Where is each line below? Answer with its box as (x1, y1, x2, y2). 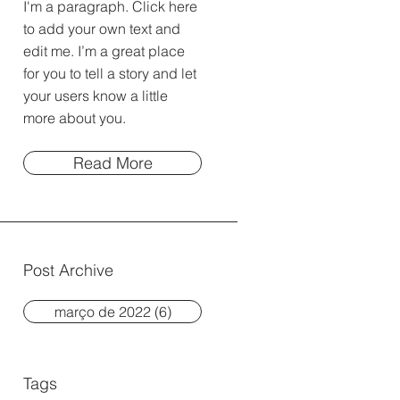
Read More (72, 153, 153, 173)
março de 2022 (54, 303, 151, 321)
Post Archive (23, 260, 118, 280)
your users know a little (23, 87, 168, 104)
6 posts (171, 303, 218, 321)
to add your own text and (23, 20, 180, 37)
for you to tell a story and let (23, 64, 196, 82)
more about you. (23, 109, 126, 127)
